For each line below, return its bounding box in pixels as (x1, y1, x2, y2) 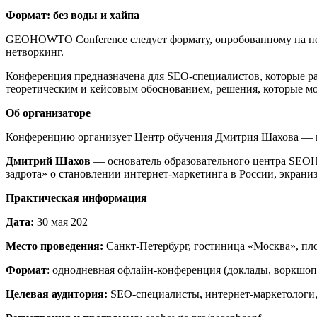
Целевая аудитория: (6, 287, 108, 300)
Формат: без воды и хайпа (6, 8, 139, 21)
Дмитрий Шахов (6, 154, 91, 167)
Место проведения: (6, 239, 103, 252)
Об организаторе (6, 106, 91, 119)
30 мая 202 (34, 215, 88, 228)
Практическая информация (6, 191, 147, 204)
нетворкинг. (6, 45, 64, 58)
